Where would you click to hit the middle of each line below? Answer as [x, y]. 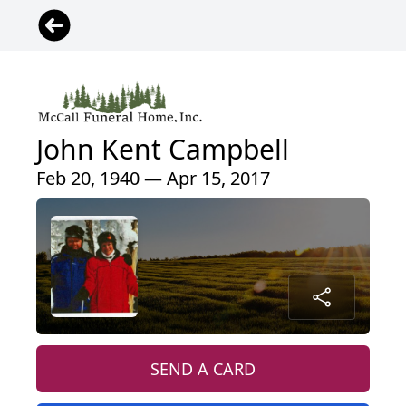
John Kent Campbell [163, 149]
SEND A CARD [203, 368]
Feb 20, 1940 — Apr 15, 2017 [153, 178]
